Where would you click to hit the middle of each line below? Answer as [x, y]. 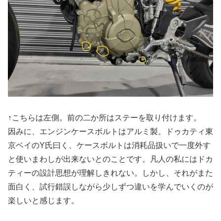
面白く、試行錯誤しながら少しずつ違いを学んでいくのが [110, 186]
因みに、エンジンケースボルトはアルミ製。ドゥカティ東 [110, 131]
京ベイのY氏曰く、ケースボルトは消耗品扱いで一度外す [109, 145]
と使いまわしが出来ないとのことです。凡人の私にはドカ [110, 159]
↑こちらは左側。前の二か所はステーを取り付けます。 [105, 117]
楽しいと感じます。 [43, 200]
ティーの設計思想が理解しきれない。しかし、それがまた [110, 173]
